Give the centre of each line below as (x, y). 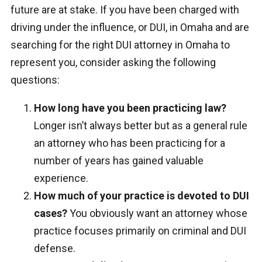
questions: (35, 80)
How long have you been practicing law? (130, 108)
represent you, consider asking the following (113, 63)
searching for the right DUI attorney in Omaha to (120, 45)
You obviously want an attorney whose (158, 213)
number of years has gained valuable (118, 161)
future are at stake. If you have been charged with (125, 10)
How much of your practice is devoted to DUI (141, 196)
